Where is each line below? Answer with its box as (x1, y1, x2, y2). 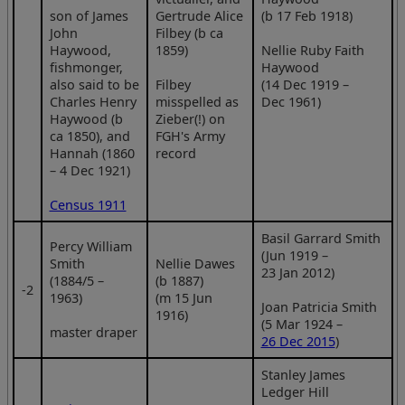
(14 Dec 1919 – (260, 75, 349, 93)
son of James (49, 6, 128, 24)
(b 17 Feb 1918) (260, 6, 353, 24)
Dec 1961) (260, 92, 321, 110)
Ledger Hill (260, 382, 329, 400)
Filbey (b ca (155, 24, 223, 42)
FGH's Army (155, 127, 225, 145)
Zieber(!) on (155, 109, 225, 127)
